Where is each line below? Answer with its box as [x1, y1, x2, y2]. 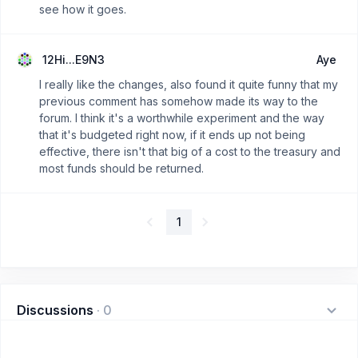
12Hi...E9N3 [42, 53, 105, 66]
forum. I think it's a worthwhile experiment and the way [39, 111, 324, 125]
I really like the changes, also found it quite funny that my [39, 78, 338, 91]
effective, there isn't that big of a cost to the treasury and [39, 145, 340, 158]
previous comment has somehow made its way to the [39, 94, 318, 108]
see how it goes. [39, 2, 126, 16]
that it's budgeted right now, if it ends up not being [39, 128, 305, 141]
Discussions [17, 302, 93, 318]
